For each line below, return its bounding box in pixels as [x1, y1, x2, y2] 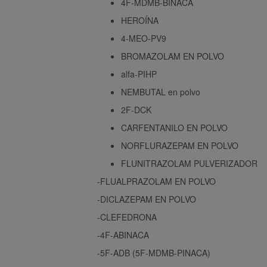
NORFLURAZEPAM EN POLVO [121, 139, 238, 151]
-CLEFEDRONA [97, 210, 157, 223]
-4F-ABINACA [97, 228, 149, 241]
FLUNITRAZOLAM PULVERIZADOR [121, 157, 257, 169]
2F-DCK [121, 103, 151, 116]
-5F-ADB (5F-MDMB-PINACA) [97, 246, 210, 259]
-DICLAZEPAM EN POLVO [97, 193, 196, 205]
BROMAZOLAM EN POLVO [121, 49, 224, 62]
